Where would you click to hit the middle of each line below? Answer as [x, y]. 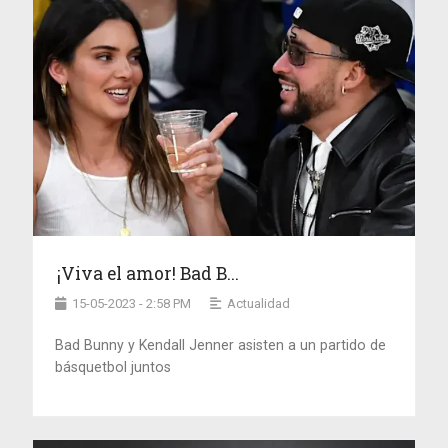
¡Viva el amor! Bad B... [148, 274]
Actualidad [259, 304]
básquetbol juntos [113, 367]
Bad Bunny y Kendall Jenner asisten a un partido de [221, 345]
